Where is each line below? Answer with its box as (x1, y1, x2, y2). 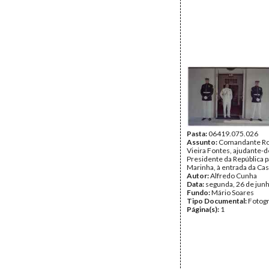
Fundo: (187, 188, 211, 197)
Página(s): (187, 205, 220, 214)
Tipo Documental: (187, 196, 248, 205)
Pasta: (187, 129, 208, 138)
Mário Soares (211, 188, 254, 197)
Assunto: (187, 138, 219, 147)
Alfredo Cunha (210, 171, 257, 180)
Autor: (187, 171, 210, 180)
